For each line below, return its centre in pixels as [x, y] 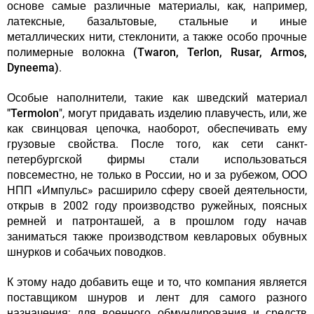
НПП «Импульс [48, 191]
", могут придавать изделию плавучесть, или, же [183, 114]
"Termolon [33, 114]
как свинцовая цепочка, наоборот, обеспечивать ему [157, 129]
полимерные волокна [70, 53]
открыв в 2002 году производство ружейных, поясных [157, 206]
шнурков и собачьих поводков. [88, 252]
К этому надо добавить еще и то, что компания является [157, 282]
